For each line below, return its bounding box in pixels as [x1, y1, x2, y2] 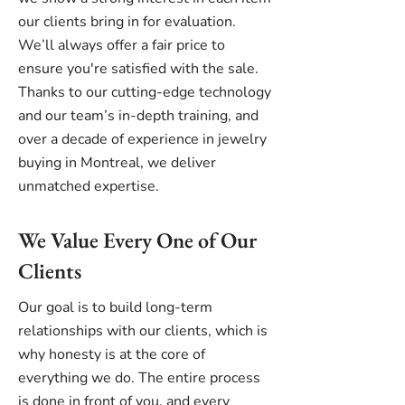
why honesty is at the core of [18, 344, 205, 364]
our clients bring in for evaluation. [18, 12, 236, 32]
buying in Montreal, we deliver [18, 153, 216, 173]
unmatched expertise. [18, 176, 159, 196]
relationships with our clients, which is [18, 321, 268, 341]
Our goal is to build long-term [18, 297, 212, 317]
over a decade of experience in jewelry [18, 129, 267, 149]
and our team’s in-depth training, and [18, 106, 259, 126]
